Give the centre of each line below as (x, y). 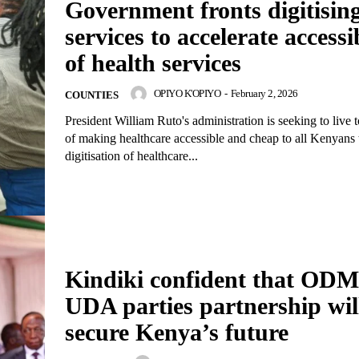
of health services (153, 63)
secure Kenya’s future (177, 332)
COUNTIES (92, 95)
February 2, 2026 (264, 93)
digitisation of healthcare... (131, 156)
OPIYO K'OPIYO (187, 93)
